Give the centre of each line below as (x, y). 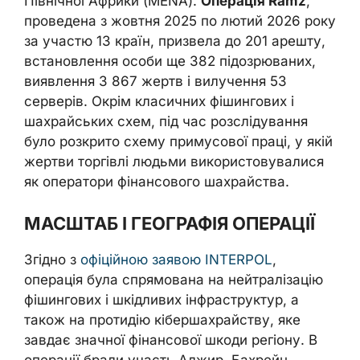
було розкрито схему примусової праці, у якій (178, 141)
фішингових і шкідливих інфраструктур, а (162, 299)
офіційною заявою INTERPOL (176, 259)
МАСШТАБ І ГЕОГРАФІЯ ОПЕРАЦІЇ (170, 223)
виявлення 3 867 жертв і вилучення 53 (155, 81)
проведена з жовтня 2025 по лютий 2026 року (180, 21)
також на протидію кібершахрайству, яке (162, 319)
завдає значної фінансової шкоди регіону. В (171, 340)
